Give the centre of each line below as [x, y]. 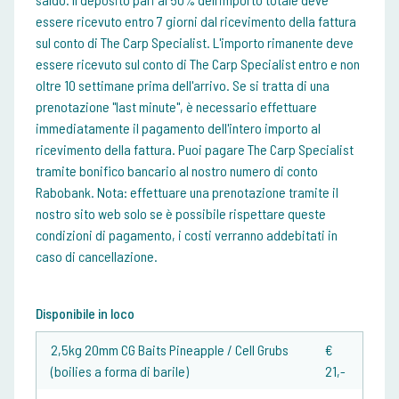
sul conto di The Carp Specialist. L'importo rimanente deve [195, 43]
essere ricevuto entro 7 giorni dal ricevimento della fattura [196, 21]
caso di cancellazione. [97, 256]
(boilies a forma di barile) [120, 371]
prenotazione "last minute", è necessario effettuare [176, 107]
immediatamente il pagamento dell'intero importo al [178, 128]
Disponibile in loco [85, 313]
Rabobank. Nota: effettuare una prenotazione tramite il [187, 192]
